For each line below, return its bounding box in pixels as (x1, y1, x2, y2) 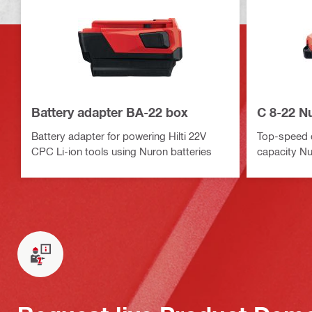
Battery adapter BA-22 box (31, 104, 188, 120)
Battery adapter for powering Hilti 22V (31, 130, 206, 142)
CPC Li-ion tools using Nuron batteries (31, 145, 212, 157)
